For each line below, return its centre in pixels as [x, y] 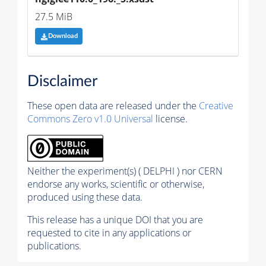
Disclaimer [62, 82]
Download [63, 36]
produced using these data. [85, 197]
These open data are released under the [113, 106]
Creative [216, 106]
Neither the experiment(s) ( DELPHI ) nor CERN [125, 171]
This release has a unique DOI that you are [115, 220]
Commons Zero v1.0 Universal [90, 119]
